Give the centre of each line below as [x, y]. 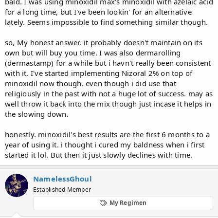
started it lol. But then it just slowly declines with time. [99, 154]
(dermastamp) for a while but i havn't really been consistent [108, 63]
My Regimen [128, 202]
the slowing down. [37, 114]
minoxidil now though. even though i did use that [91, 83]
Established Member [62, 189]
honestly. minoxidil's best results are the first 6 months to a [107, 134]
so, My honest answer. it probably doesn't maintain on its [104, 42]
